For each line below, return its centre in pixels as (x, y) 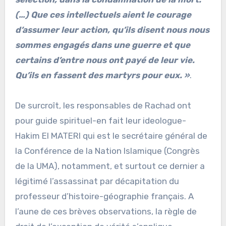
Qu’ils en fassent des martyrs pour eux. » (102, 75)
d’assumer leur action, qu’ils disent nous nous (112, 30)
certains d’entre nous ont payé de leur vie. (105, 60)
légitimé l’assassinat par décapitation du (97, 181)
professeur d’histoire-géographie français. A (104, 196)
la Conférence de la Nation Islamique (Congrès (107, 151)
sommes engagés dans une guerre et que (102, 45)
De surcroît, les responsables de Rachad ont (103, 106)
